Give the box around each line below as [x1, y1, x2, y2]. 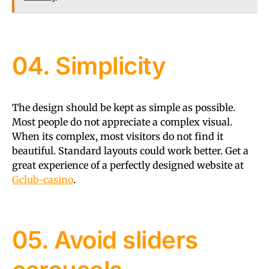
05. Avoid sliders [12, 225, 198, 255]
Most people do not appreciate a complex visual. [12, 115, 232, 128]
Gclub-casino [12, 173, 73, 186]
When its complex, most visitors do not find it [12, 130, 223, 142]
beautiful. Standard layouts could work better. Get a [12, 144, 249, 157]
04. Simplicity [12, 50, 166, 80]
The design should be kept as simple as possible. [12, 101, 235, 113]
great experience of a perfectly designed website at [12, 159, 244, 171]
